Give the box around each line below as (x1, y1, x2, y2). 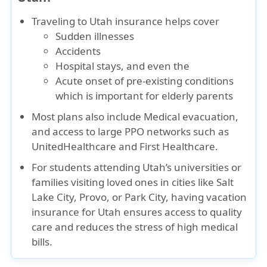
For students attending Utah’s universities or (32, 160, 242, 174)
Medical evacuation (144, 110, 236, 123)
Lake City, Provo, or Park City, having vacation (32, 190, 247, 204)
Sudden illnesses (55, 29, 135, 43)
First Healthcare (139, 139, 216, 153)
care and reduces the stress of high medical (32, 220, 238, 234)
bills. (32, 235, 53, 249)
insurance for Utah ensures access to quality (32, 205, 243, 219)
